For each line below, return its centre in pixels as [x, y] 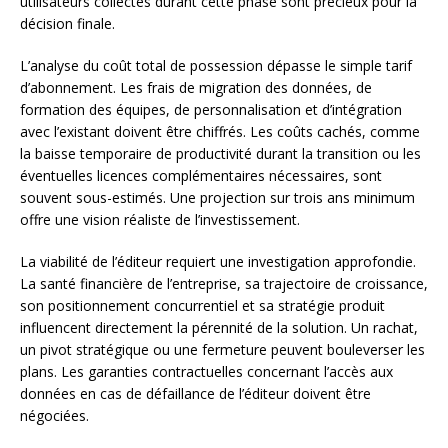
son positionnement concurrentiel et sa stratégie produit [202, 305]
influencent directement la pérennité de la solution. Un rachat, [219, 327]
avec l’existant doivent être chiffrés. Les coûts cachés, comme [220, 131]
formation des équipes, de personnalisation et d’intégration [211, 109]
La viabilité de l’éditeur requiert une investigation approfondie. [218, 261]
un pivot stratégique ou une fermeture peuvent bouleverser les [222, 349]
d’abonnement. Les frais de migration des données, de [196, 87]
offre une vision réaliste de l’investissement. [160, 219]
